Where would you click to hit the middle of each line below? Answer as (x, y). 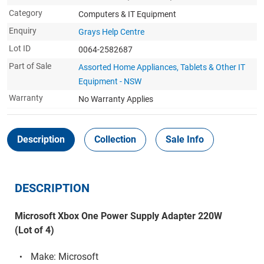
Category (26, 13)
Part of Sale (30, 66)
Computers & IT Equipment (127, 14)
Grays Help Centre (111, 32)
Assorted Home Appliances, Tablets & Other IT (162, 67)
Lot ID (20, 48)
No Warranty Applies (116, 99)
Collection (115, 139)
